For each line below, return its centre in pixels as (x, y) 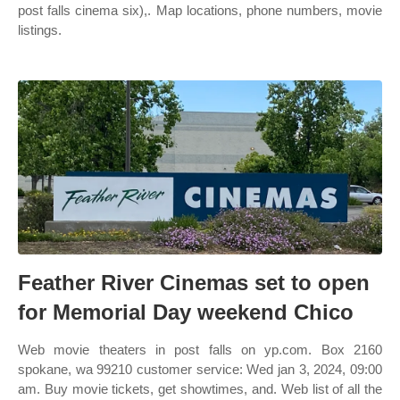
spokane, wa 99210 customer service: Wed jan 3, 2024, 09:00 (200, 369)
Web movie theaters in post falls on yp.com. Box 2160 (200, 350)
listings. (40, 30)
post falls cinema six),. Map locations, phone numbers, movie (200, 10)
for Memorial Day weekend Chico (186, 312)
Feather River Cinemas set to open (194, 283)
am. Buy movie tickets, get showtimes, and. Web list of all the (200, 389)
